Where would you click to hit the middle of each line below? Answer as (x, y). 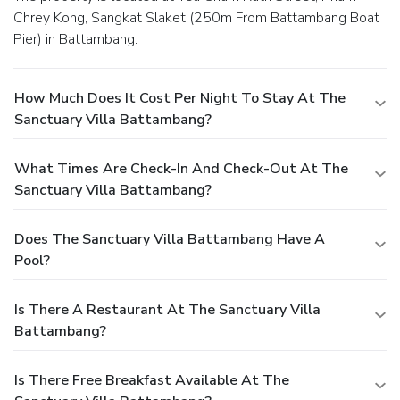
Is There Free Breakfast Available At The (152, 381)
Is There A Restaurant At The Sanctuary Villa (167, 310)
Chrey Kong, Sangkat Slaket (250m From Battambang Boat (196, 18)
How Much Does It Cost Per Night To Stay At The (180, 99)
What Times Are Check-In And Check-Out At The (181, 169)
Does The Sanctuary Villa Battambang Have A (170, 240)
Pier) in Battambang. (75, 40)
